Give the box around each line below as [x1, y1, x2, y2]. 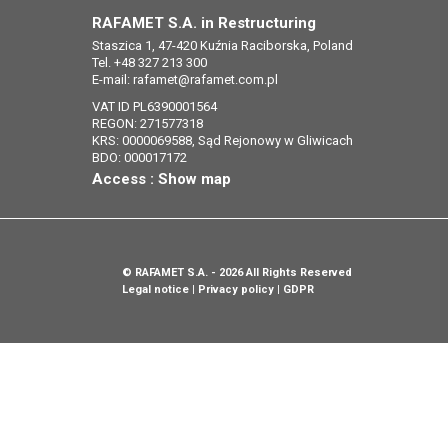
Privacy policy [198, 282, 274, 296]
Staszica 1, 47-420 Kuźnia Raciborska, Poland [92, 37, 353, 53]
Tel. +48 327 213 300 [92, 54, 207, 70]
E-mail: [92, 71, 133, 87]
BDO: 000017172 [92, 149, 187, 165]
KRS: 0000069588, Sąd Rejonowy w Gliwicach [92, 132, 353, 148]
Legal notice [122, 282, 189, 296]
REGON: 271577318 [92, 115, 203, 131]
